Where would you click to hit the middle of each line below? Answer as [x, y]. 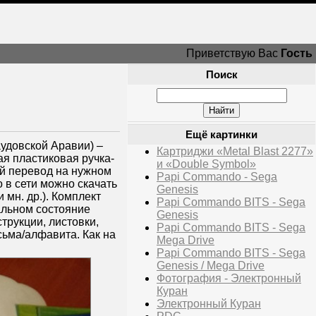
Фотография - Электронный [229, 278]
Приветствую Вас [233, 53]
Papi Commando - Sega [217, 177]
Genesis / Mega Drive [211, 266]
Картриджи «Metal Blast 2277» [235, 151]
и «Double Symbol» [206, 164]
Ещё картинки [221, 135]
